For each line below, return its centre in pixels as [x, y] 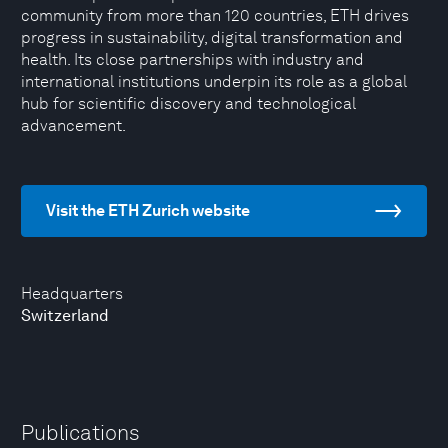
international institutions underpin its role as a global [214, 81]
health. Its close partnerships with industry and [192, 59]
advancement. [73, 125]
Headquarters [72, 293]
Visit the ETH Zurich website [148, 210]
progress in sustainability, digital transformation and [212, 37]
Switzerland [65, 315]
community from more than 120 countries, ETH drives [215, 15]
